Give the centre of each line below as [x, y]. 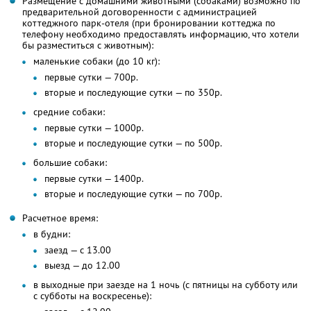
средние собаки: [69, 112]
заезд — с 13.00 [78, 250]
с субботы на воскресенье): [92, 296]
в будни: [52, 234]
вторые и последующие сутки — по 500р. [133, 143]
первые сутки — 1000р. [94, 128]
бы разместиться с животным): [88, 45]
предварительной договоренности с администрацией [140, 12]
